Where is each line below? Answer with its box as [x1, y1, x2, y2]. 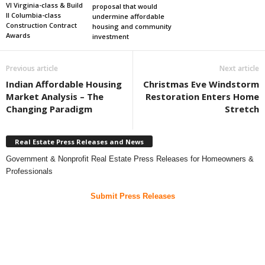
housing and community [92, 22, 172, 31]
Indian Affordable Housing [6, 78, 122, 91]
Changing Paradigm [6, 103, 92, 115]
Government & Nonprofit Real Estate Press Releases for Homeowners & [6, 154, 254, 163]
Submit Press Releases [90, 191, 175, 201]
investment [92, 32, 129, 41]
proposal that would [92, 2, 157, 11]
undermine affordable [92, 12, 164, 21]
